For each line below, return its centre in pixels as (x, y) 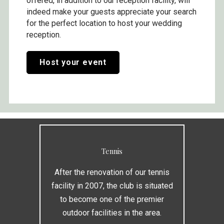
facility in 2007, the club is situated (112, 185)
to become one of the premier (112, 199)
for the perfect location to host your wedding (104, 23)
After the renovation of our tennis (112, 172)
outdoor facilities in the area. (112, 212)
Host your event (73, 62)
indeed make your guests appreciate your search (111, 11)
